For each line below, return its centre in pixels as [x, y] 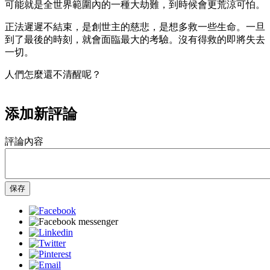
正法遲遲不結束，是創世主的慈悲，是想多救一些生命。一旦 [135, 27]
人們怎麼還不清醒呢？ [53, 74]
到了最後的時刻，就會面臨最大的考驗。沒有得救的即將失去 [135, 39]
